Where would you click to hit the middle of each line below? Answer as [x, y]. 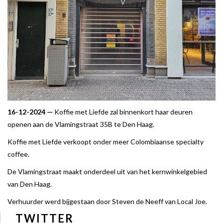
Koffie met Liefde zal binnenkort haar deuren [123, 111]
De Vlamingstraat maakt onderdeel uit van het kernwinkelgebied [107, 171]
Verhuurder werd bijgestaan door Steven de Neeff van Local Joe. [107, 201]
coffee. [18, 154]
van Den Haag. [30, 184]
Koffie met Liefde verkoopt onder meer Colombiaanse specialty [106, 141]
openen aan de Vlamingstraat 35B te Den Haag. [81, 124]
